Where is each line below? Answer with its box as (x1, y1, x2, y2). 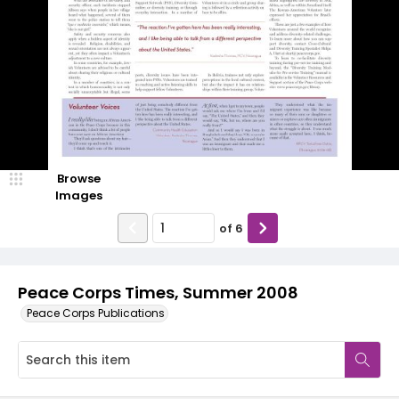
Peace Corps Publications (27, 305, 165, 321)
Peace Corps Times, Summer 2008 (18, 281, 298, 304)
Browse (56, 170, 101, 187)
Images (54, 187, 102, 204)
